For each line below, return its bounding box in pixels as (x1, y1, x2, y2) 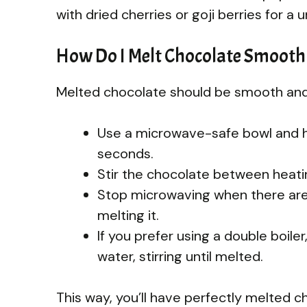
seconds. (97, 144, 153, 162)
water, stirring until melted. (97, 247, 263, 265)
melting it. (97, 206, 159, 224)
